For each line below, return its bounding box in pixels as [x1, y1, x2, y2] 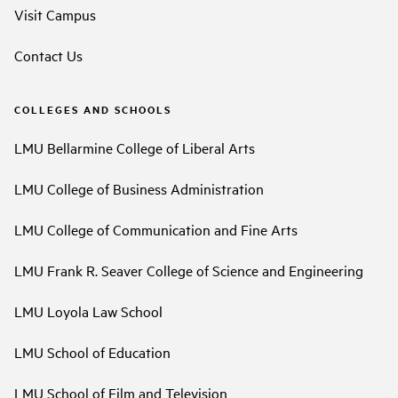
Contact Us [14, 44, 83, 65]
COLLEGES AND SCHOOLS [14, 101, 171, 116]
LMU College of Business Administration [14, 179, 264, 199]
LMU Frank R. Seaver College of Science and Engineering [14, 260, 363, 281]
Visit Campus [14, 4, 96, 24]
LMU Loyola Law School [14, 301, 163, 322]
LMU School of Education [14, 342, 171, 362]
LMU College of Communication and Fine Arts [14, 219, 298, 240]
